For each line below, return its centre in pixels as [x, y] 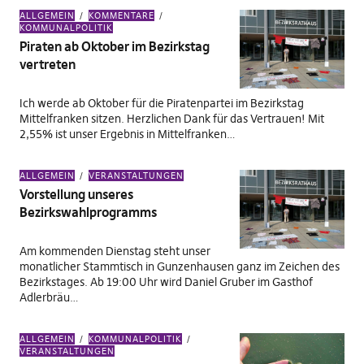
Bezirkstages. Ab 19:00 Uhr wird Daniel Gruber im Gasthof [166, 282]
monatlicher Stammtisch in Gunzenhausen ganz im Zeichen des [179, 266]
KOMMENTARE [121, 15]
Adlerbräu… [49, 297]
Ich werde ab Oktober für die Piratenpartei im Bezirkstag [161, 103]
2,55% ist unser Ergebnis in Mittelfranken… [127, 134]
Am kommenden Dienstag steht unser [115, 251]
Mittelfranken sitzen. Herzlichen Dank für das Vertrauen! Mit [171, 119]
